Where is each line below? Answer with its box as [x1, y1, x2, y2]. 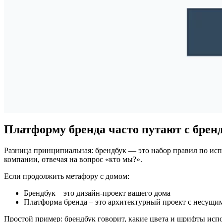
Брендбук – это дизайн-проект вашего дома [24, 188, 170, 197]
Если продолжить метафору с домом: [4, 171, 129, 180]
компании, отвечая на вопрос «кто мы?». [4, 155, 142, 164]
